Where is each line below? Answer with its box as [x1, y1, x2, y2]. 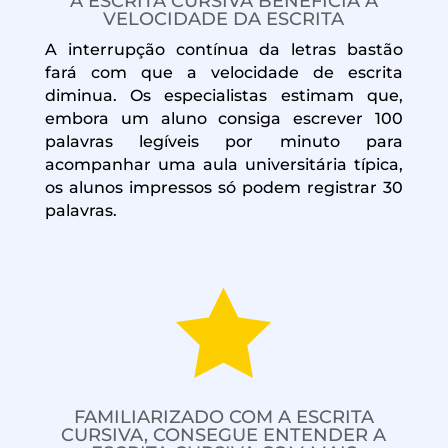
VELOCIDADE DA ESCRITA [103, 7, 345, 30]
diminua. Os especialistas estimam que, [44, 85, 404, 105]
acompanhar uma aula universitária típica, [44, 154, 404, 174]
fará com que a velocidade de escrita [44, 62, 404, 82]
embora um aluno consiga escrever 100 [44, 108, 404, 128]
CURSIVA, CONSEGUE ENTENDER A [61, 423, 387, 446]
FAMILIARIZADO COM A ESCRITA [73, 405, 374, 428]
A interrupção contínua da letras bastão [44, 39, 404, 59]
